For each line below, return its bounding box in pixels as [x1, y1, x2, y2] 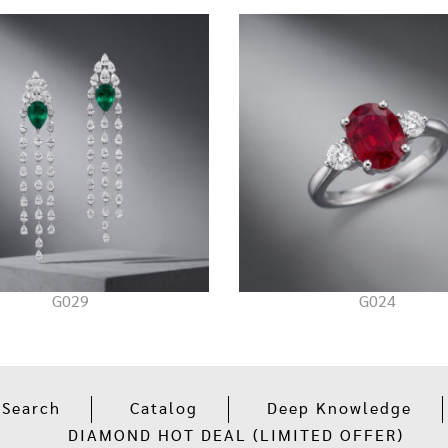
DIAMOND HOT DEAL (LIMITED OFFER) [67, 428, 404, 444]
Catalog [130, 401, 199, 417]
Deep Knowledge [267, 401, 413, 417]
